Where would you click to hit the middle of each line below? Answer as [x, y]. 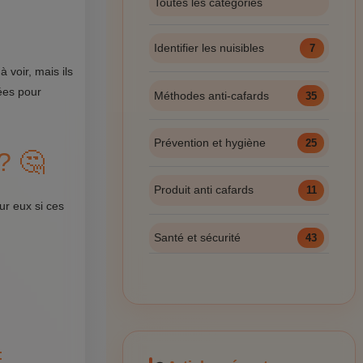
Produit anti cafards [203, 190]
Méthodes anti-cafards [211, 95]
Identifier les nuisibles [209, 48]
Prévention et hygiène [209, 142]
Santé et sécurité [197, 237]
